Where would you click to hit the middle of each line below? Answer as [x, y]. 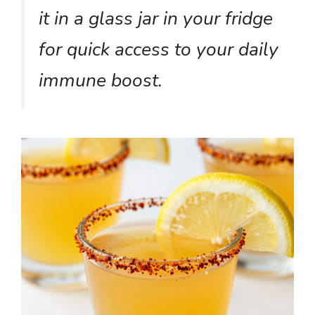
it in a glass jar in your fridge [156, 18]
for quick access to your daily [159, 49]
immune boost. [101, 80]
